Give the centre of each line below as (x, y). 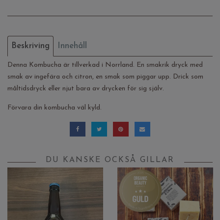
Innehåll (72, 46)
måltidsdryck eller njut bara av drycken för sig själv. (87, 89)
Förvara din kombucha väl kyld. (55, 108)
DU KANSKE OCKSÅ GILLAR (110, 160)
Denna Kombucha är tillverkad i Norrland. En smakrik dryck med (105, 65)
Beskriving (30, 46)
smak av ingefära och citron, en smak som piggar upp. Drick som (105, 77)
